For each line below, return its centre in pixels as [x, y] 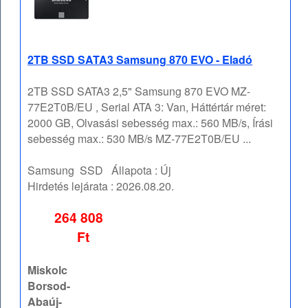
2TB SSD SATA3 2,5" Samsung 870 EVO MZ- [139, 91]
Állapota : [132, 170]
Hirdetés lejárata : [72, 186]
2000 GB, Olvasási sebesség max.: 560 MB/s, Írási [151, 123]
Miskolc [48, 270]
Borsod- [49, 286]
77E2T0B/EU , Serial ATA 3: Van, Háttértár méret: [147, 107]
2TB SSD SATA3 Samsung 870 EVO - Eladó [140, 60]
